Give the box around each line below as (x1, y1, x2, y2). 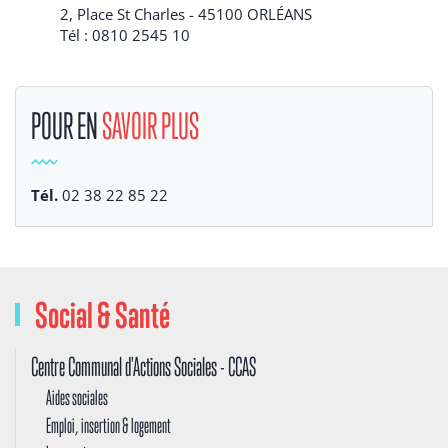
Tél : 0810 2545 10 (60, 24, 190, 45)
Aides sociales (46, 384, 108, 410)
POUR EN (31, 103, 102, 147)
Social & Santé (35, 293, 170, 336)
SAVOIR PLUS (102, 103, 199, 147)
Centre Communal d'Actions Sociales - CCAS (31, 350, 256, 382)
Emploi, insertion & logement (46, 412, 171, 438)
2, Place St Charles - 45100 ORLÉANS (60, 3, 312, 24)
